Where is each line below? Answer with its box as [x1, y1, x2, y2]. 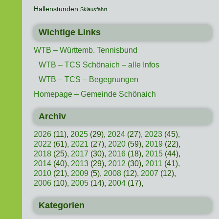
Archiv [38, 111, 66, 122]
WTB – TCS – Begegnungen [38, 75, 138, 84]
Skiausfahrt [80, 6, 107, 13]
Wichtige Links [38, 27, 101, 38]
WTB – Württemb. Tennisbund [33, 46, 137, 55]
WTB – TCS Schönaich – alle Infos [38, 61, 159, 69]
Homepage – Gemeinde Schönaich [33, 90, 156, 99]
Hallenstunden [33, 5, 78, 13]
